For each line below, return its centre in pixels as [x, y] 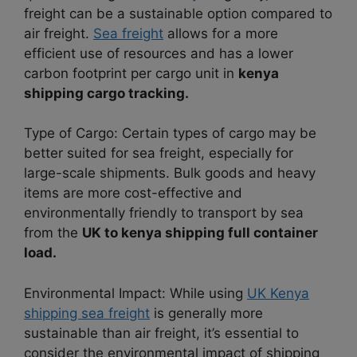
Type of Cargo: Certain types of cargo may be [170, 133]
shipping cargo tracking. [106, 93]
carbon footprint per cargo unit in [131, 73]
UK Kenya [278, 293]
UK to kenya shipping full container [200, 233]
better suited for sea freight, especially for [159, 153]
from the [53, 233]
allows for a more [221, 33]
